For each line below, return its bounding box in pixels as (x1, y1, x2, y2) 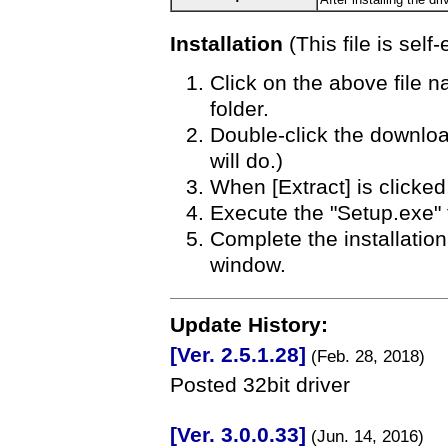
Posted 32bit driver (170, 372, 350, 397)
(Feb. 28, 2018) (306, 346, 425, 366)
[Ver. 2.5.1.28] (170, 342, 306, 367)
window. (210, 253, 286, 278)
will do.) (210, 149, 283, 174)
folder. (210, 97, 269, 122)
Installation (170, 32, 283, 56)
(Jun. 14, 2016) (306, 426, 424, 446)
